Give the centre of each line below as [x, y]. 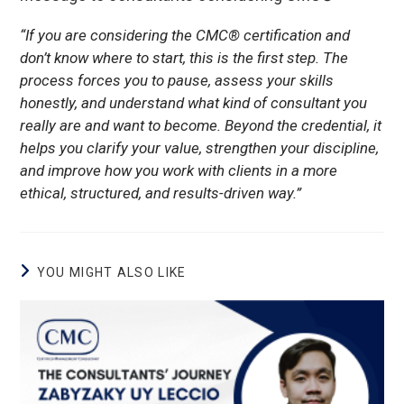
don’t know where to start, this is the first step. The [184, 58]
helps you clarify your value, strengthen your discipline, [200, 148]
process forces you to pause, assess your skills [177, 81]
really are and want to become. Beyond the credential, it [201, 126]
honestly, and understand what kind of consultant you [194, 103]
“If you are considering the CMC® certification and [185, 36]
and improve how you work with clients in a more [179, 171]
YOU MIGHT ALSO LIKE [111, 273]
